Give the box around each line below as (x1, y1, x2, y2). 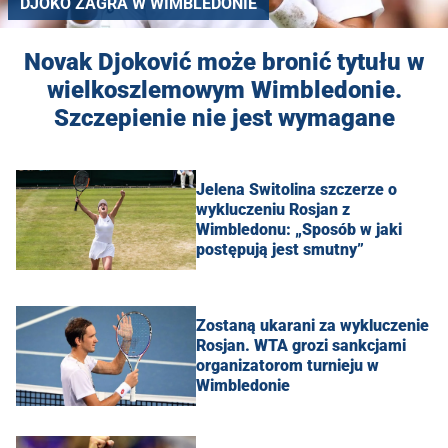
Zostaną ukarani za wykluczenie (196, 315, 429, 335)
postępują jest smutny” (196, 239, 364, 259)
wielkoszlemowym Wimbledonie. (46, 75, 402, 104)
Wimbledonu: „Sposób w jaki (196, 219, 402, 239)
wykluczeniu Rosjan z (196, 199, 350, 219)
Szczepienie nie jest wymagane (53, 103, 395, 132)
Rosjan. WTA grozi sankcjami (196, 335, 406, 355)
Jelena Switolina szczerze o (196, 179, 397, 199)
